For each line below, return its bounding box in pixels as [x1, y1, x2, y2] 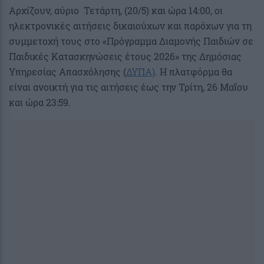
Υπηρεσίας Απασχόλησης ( [9, 65, 126, 78]
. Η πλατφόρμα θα [155, 65, 232, 78]
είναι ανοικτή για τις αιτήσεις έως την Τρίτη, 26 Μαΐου [9, 81, 248, 94]
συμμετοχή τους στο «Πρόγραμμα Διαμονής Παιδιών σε [9, 35, 253, 48]
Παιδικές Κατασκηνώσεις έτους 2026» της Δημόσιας [9, 50, 242, 63]
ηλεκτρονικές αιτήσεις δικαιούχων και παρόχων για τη [9, 19, 252, 32]
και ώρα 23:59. [9, 96, 71, 109]
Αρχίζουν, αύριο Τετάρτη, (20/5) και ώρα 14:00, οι [9, 4, 223, 17]
